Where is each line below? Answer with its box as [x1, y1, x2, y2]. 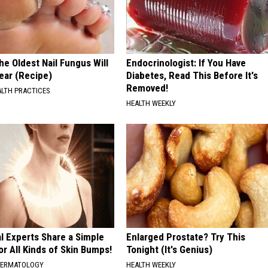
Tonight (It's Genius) [126, 243, 212, 255]
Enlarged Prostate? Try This [126, 230, 245, 243]
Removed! [126, 81, 168, 94]
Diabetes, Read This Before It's [126, 69, 258, 81]
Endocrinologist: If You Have [126, 56, 246, 69]
